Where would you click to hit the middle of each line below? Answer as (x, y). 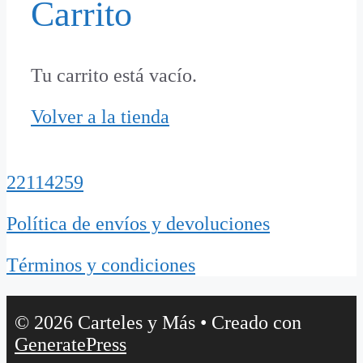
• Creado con (248, 322)
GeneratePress (70, 344)
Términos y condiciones (101, 265)
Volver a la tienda (100, 116)
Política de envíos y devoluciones (138, 223)
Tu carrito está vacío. (114, 75)
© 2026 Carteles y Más (105, 322)
